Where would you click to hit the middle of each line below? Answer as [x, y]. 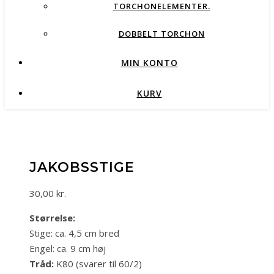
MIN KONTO [149, 63]
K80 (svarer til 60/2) [98, 263]
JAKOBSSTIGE [82, 167]
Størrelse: [52, 217]
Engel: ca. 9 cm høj [68, 248]
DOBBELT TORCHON [161, 34]
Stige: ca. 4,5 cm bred [74, 233]
